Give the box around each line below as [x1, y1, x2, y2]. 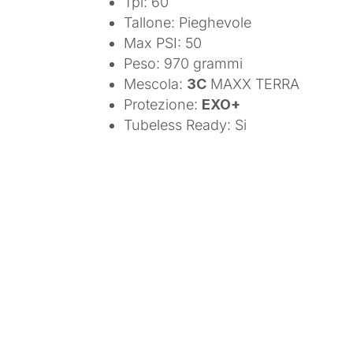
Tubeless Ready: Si [124, 116, 247, 133]
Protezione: [124, 95, 203, 113]
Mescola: [124, 75, 188, 92]
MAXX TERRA [206, 75, 300, 92]
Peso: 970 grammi [124, 54, 243, 72]
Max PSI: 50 [124, 34, 203, 51]
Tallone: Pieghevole [124, 13, 252, 31]
